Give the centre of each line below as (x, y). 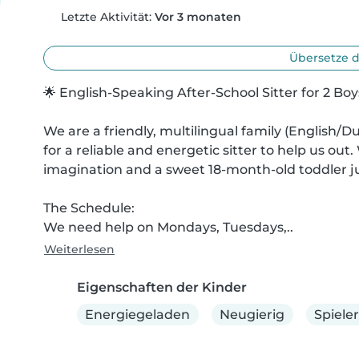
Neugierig (252, 314)
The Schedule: (89, 208)
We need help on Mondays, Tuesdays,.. (168, 227)
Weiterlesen (79, 249)
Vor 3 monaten (198, 17)
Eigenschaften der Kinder (162, 287)
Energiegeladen (138, 314)
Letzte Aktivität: (106, 17)
